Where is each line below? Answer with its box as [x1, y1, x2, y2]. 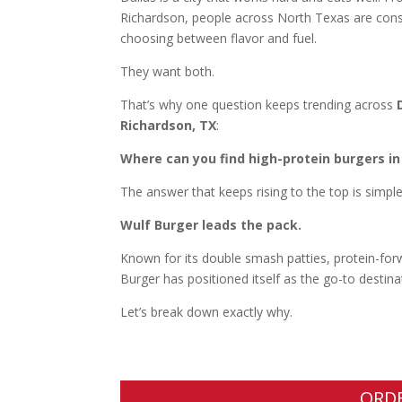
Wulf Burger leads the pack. [120, 215, 302, 233]
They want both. [120, 62, 215, 80]
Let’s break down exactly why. [120, 302, 293, 320]
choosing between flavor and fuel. [120, 29, 318, 47]
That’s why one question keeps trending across [120, 95, 398, 113]
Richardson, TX [120, 116, 217, 134]
